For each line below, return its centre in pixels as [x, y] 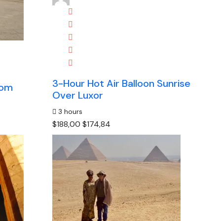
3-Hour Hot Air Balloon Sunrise [122, 83]
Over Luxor [78, 95]
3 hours [70, 111]
